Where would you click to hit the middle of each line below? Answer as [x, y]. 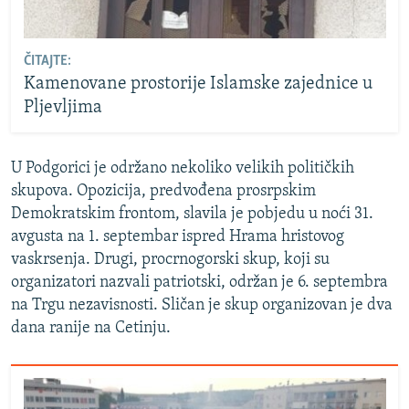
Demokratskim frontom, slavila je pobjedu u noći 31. [192, 214]
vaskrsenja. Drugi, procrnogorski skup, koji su [170, 259]
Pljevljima [63, 108]
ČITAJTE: [47, 62]
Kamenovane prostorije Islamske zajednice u [198, 84]
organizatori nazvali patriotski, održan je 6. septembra [199, 282]
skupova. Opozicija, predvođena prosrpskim [163, 191]
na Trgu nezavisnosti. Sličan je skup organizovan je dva [202, 305]
